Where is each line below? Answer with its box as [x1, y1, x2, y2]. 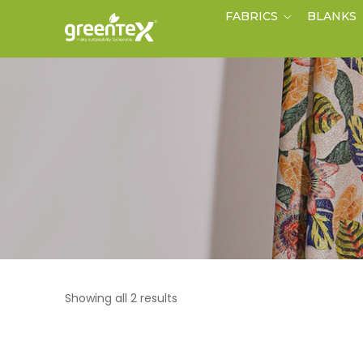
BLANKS [307, 9, 357, 23]
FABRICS [225, 9, 279, 23]
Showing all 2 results [65, 289, 177, 306]
